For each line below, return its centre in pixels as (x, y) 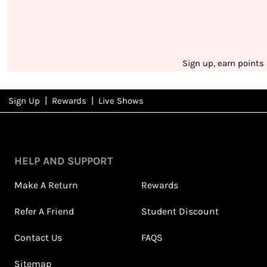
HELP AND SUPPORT (64, 161)
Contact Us (38, 238)
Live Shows (121, 101)
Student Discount (180, 212)
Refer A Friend (44, 212)
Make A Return (46, 185)
